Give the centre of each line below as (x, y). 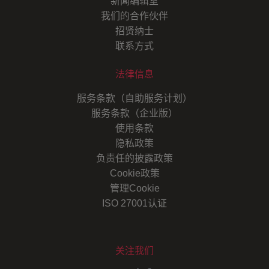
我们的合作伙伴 (134, 16)
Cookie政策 (134, 174)
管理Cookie (134, 189)
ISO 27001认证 (134, 204)
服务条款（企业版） (134, 113)
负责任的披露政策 (134, 159)
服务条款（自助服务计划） (134, 98)
